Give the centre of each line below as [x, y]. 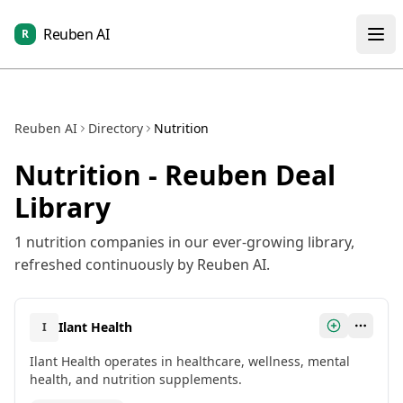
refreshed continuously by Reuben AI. [142, 264]
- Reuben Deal [238, 175]
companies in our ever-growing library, [220, 242]
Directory [116, 128]
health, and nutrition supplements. [136, 379]
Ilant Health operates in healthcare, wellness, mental [190, 361]
